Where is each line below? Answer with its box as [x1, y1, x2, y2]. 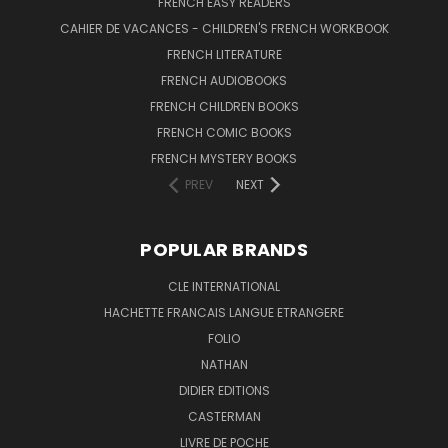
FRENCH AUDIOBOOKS [161, 71, 287, 89]
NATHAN [200, 355, 248, 373]
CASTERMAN [187, 407, 261, 425]
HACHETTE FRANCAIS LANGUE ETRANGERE [104, 303, 344, 321]
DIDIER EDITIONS [178, 381, 270, 399]
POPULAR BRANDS [140, 236, 308, 262]
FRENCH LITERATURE [166, 45, 282, 63]
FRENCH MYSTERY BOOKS [151, 149, 297, 167]
